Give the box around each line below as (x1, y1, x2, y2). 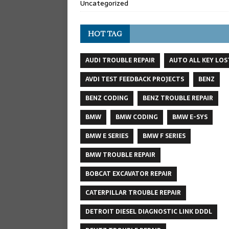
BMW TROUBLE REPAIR (85, 149, 155, 160)
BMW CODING (116, 111, 158, 122)
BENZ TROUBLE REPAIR (143, 93, 213, 103)
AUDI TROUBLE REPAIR (85, 55, 155, 65)
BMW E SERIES (85, 130, 128, 141)
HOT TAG (88, 29, 122, 38)
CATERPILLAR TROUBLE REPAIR (85, 187, 181, 198)
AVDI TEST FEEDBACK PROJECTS (85, 74, 184, 84)
